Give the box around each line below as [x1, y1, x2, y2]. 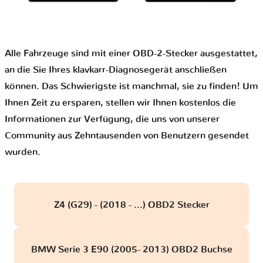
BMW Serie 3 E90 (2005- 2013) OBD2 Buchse [31, 244, 232, 254]
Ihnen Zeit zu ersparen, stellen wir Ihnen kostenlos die [5, 98, 236, 108]
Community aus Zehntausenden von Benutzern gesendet [5, 131, 249, 141]
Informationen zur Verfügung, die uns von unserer [5, 114, 220, 124]
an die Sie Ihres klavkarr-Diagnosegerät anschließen [5, 65, 227, 75]
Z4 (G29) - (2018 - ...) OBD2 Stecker [53, 200, 210, 210]
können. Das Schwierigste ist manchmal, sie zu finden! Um [5, 82, 258, 92]
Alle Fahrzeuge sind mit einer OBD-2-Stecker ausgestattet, [5, 49, 258, 59]
